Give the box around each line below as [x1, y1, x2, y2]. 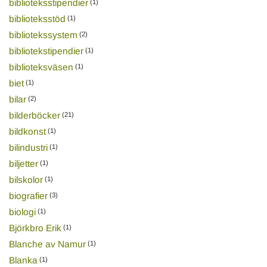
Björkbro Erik [8, 222, 61, 233]
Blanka [8, 254, 38, 265]
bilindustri [8, 142, 48, 153]
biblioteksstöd [8, 13, 66, 24]
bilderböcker [8, 110, 60, 120]
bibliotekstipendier [8, 45, 83, 56]
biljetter [8, 158, 38, 169]
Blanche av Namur [8, 238, 86, 249]
